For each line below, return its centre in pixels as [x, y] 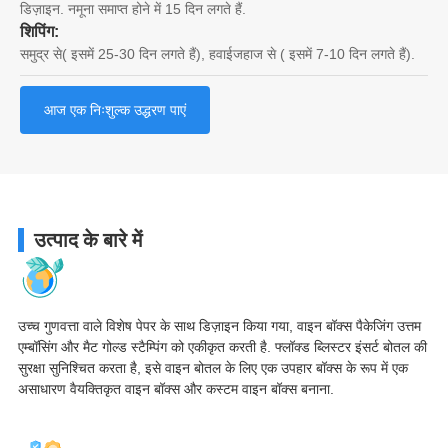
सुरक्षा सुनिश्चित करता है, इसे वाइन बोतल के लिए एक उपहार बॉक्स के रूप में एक [212, 367]
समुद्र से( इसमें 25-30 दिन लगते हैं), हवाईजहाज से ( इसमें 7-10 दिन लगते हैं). [217, 53]
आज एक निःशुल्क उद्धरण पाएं [115, 109]
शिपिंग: [39, 31]
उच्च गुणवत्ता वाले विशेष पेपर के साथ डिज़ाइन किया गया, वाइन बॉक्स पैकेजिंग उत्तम [219, 325]
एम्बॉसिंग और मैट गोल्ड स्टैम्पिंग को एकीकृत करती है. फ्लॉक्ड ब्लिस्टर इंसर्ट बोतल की [222, 346]
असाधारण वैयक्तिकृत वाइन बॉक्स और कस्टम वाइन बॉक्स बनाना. [175, 388]
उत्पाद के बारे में [87, 239]
